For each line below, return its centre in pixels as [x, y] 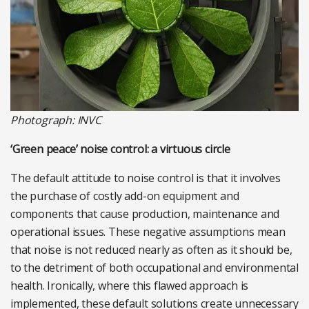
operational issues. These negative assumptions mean [148, 232]
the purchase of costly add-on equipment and [125, 196]
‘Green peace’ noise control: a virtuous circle [120, 149]
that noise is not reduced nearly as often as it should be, [151, 250]
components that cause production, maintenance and [145, 214]
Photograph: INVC [56, 120]
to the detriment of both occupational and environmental [154, 268]
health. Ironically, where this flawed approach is [130, 286]
